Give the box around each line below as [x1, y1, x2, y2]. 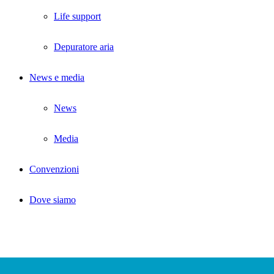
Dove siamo [29, 194, 76, 205]
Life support [54, 10, 101, 21]
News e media [29, 72, 84, 83]
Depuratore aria [54, 41, 114, 52]
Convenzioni [29, 163, 79, 174]
